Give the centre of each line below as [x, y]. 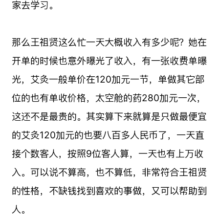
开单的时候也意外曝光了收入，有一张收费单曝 [109, 60]
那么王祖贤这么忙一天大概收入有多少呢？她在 [109, 42]
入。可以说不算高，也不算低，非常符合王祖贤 [109, 172]
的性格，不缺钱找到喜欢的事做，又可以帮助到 [109, 190]
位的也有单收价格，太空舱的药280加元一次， [109, 98]
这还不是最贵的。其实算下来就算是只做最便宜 [109, 116]
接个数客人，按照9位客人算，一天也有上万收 [107, 153]
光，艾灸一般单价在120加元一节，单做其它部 [108, 79]
